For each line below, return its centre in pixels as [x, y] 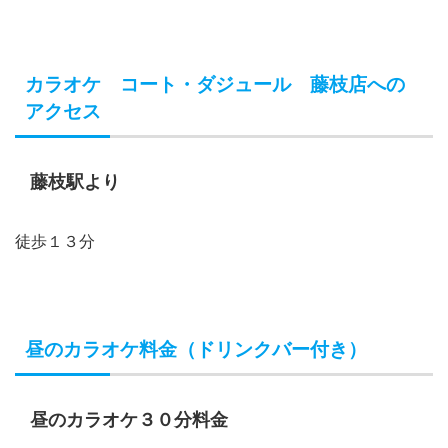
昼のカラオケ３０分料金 [129, 420]
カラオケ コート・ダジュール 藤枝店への [215, 85]
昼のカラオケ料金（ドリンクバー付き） [196, 350]
